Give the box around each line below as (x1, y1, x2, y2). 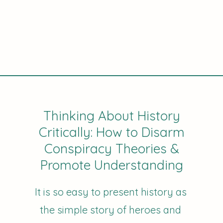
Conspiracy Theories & (44, 140, 180, 157)
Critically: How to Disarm (39, 124, 185, 140)
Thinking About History (43, 108, 181, 124)
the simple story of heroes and (40, 204, 182, 216)
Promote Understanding (40, 157, 184, 173)
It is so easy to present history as (34, 186, 187, 198)
